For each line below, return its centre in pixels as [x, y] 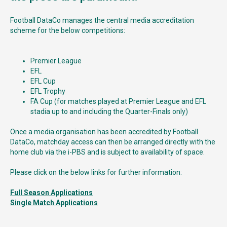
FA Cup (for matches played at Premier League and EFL [118, 101]
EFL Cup [43, 81]
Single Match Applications [54, 203]
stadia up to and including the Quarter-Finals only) [109, 111]
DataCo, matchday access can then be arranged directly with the [113, 142]
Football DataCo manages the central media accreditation [102, 20]
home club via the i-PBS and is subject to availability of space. [107, 152]
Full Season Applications [51, 193]
